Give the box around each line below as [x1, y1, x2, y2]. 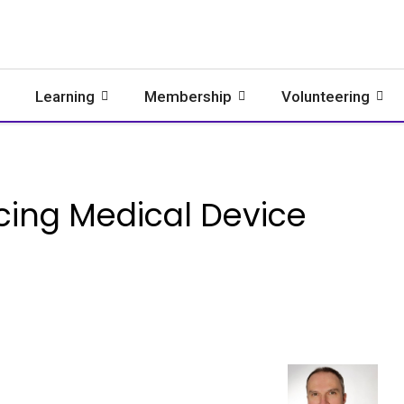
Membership [144, 87, 232, 106]
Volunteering [281, 87, 370, 106]
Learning [35, 87, 95, 106]
